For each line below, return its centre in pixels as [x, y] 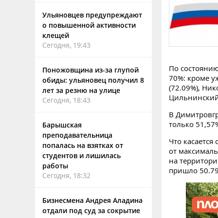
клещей [56, 35]
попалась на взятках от [83, 145]
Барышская [62, 125]
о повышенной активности [89, 25]
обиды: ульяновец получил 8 [93, 80]
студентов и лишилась [82, 155]
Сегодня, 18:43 [66, 100]
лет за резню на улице [81, 90]
